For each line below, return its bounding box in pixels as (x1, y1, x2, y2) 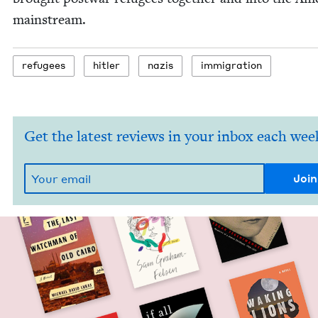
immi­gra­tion (201, 59, 262, 71)
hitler (93, 59, 120, 71)
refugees (22, 59, 65, 71)
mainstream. (13, 11, 86, 28)
